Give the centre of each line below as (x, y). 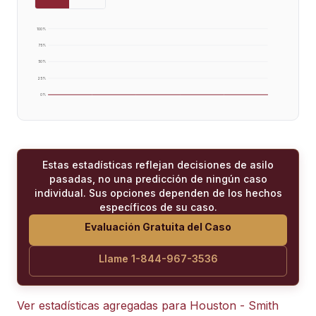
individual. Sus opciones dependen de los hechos (158, 193)
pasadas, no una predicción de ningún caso (158, 178)
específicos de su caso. (158, 207)
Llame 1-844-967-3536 (158, 258)
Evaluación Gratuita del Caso (158, 226)
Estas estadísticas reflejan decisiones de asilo (158, 164)
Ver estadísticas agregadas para (103, 305)
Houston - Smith (234, 305)
